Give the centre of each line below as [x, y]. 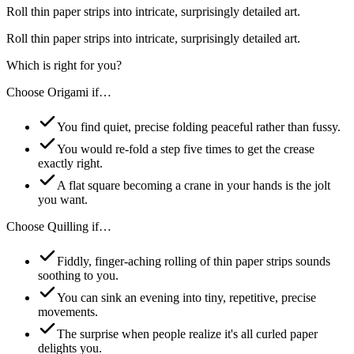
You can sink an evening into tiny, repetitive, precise [186, 297]
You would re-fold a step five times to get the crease [186, 149]
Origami [68, 92]
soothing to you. [78, 275]
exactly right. [70, 163]
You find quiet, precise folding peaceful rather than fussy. [199, 126]
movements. [68, 311]
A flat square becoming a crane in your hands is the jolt [194, 185]
